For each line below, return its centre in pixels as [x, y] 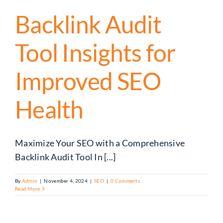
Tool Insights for [95, 53]
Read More [28, 189]
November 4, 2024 [66, 181]
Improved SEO [88, 81]
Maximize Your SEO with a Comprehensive [100, 143]
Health [49, 110]
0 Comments [125, 181]
